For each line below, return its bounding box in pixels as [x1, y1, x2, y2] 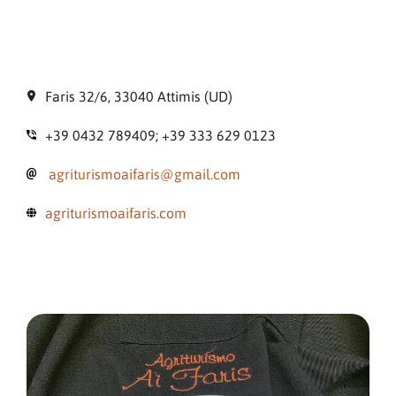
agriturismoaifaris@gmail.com [49, 164, 240, 184]
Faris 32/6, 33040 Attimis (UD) [45, 87, 232, 106]
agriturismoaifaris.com [45, 203, 187, 223]
